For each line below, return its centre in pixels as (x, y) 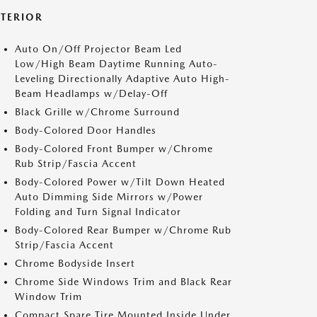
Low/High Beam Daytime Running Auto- (116, 64)
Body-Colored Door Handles (86, 130)
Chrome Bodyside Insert (75, 263)
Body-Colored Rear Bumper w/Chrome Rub (123, 230)
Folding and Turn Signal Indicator (98, 212)
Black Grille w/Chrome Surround (97, 112)
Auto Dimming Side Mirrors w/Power (109, 197)
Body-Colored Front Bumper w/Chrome (114, 149)
